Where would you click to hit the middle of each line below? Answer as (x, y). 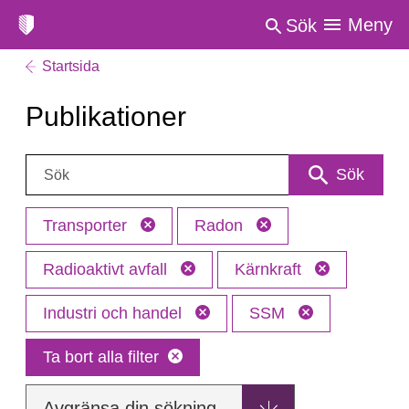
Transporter (87, 225)
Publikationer (106, 116)
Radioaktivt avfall (107, 269)
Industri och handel (115, 313)
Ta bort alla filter (101, 357)
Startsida (71, 66)
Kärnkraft (270, 269)
